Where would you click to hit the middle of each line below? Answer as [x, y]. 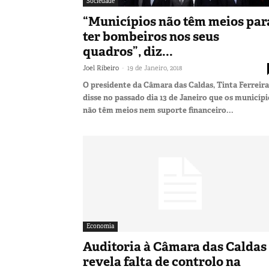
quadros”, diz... [128, 51]
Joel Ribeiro [101, 68]
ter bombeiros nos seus [151, 36]
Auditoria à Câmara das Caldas [175, 246]
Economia [100, 226]
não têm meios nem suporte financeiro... [158, 110]
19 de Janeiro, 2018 [155, 68]
